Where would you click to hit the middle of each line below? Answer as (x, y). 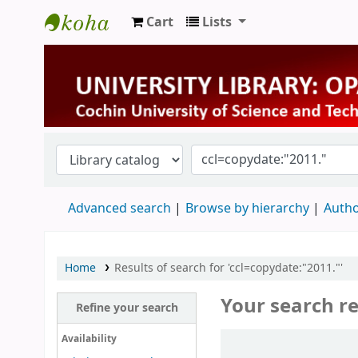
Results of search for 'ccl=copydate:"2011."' (228, 268)
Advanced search (119, 208)
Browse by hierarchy (247, 208)
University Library (109, 50)
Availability (89, 340)
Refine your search (127, 308)
